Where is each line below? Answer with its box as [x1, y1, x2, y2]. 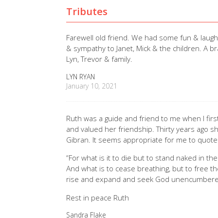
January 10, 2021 [66, 81, 118, 91]
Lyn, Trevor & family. [66, 54, 133, 64]
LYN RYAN [66, 72, 95, 81]
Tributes [66, 4, 108, 18]
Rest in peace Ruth [66, 192, 129, 202]
